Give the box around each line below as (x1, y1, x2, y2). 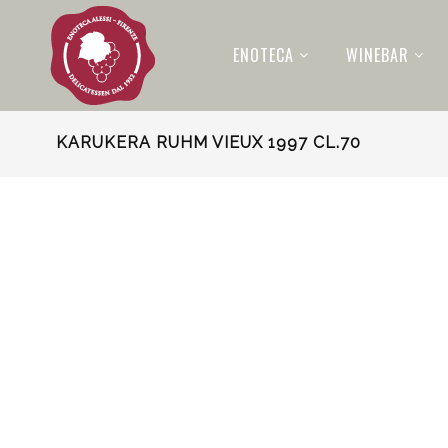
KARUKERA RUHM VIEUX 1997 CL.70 (55, 133, 361, 152)
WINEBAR (346, 43, 409, 67)
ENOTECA (233, 43, 294, 67)
